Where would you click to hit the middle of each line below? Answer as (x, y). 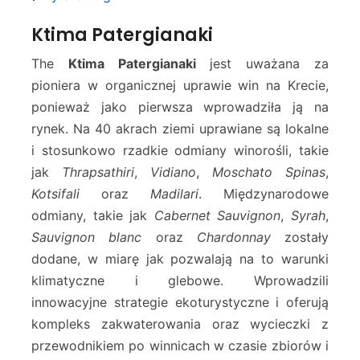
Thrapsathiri (98, 172)
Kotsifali (55, 194)
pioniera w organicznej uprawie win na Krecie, (180, 86)
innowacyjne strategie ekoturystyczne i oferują (180, 303)
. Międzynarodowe (264, 194)
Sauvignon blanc (87, 237)
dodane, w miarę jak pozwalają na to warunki (180, 259)
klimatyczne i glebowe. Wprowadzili (180, 281)
